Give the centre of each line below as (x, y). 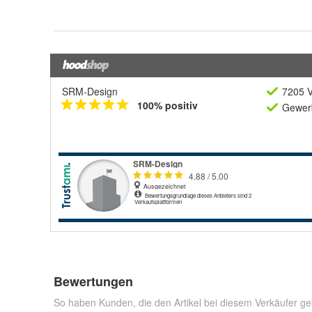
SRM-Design (90, 91)
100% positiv (167, 105)
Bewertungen (93, 281)
